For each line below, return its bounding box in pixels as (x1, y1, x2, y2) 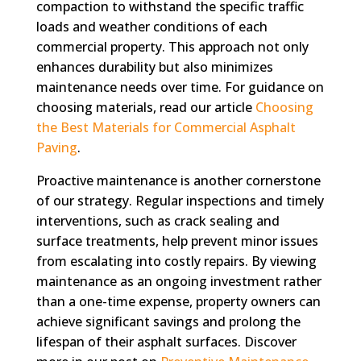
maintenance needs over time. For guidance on (35, 77, 324, 96)
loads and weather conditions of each (35, 17, 268, 35)
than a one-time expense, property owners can (35, 292, 321, 310)
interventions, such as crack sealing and (35, 211, 280, 230)
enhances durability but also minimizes (35, 57, 273, 76)
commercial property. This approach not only (35, 37, 309, 56)
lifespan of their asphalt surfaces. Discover (35, 332, 297, 351)
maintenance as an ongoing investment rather (35, 272, 322, 290)
